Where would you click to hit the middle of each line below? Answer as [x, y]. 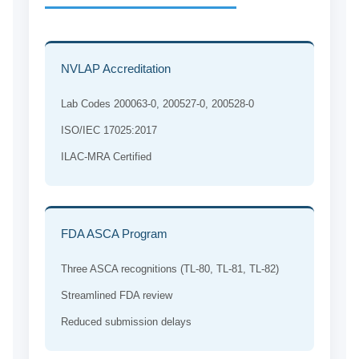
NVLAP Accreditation [115, 69]
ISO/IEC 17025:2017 [109, 131]
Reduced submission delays [126, 322]
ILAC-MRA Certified [106, 157]
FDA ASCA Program [114, 234]
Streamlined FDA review [116, 296]
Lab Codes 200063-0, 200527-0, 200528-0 [157, 104]
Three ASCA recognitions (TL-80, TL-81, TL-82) [169, 269]
